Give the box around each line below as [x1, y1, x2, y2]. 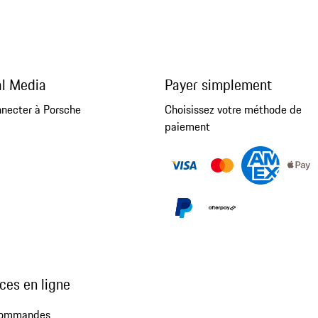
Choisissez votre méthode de [164, 100, 302, 118]
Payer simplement [164, 73, 272, 96]
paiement [164, 117, 210, 135]
